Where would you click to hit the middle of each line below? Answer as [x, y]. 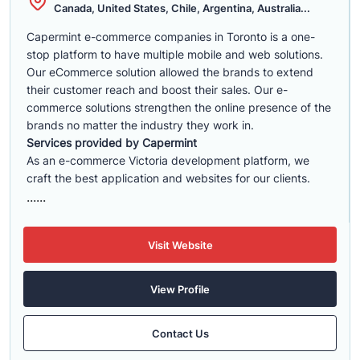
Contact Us [180, 333]
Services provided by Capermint [112, 143]
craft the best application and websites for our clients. [168, 178]
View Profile [180, 289]
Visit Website [180, 245]
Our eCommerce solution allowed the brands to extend [170, 72]
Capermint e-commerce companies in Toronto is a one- [171, 37]
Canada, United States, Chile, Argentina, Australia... [182, 8]
